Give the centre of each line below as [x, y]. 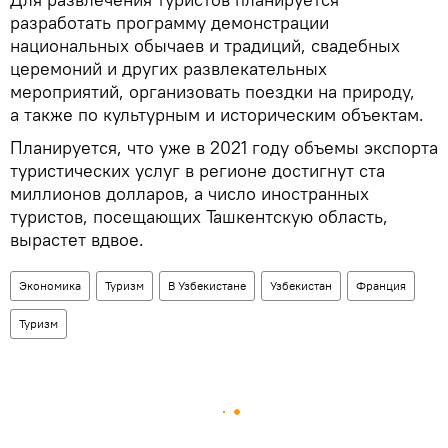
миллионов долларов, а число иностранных [189, 194]
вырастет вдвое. [77, 240]
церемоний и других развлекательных [168, 69]
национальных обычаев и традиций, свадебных [205, 46]
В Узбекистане [207, 286]
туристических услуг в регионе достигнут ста [197, 171]
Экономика [50, 286]
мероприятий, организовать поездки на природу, [212, 92]
